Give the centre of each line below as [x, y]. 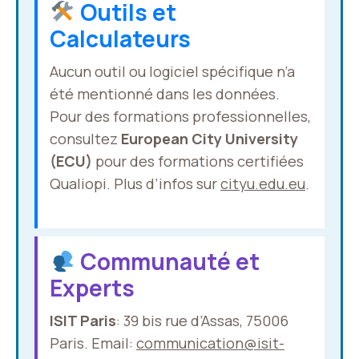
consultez [85, 139]
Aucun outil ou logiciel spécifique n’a [172, 71]
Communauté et [167, 261]
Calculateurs [120, 38]
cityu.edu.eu [263, 184]
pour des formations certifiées [198, 161]
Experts [92, 288]
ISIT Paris [83, 321]
